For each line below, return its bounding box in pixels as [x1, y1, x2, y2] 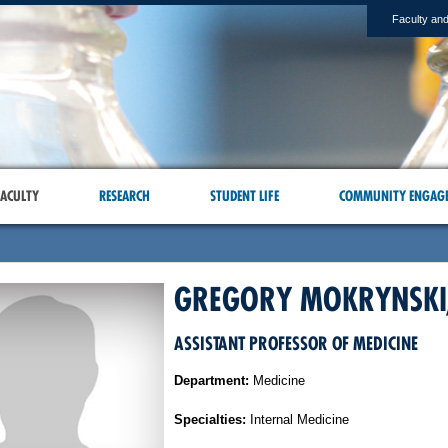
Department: [173, 373, 249, 388]
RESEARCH [98, 187, 150, 205]
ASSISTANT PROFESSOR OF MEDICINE [173, 332, 418, 355]
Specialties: [173, 412, 246, 427]
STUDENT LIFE [209, 187, 279, 205]
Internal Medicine [245, 412, 349, 427]
